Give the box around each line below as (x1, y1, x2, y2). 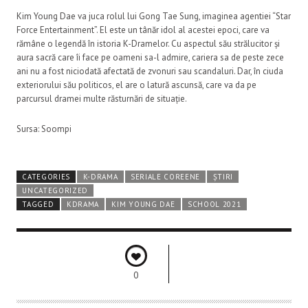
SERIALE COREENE (130, 172, 201, 182)
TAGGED (22, 199, 54, 210)
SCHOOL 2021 (187, 199, 241, 210)
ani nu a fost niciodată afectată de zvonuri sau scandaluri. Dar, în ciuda (16, 65, 283, 78)
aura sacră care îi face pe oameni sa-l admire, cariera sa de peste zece (16, 52, 284, 64)
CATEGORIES (22, 172, 71, 182)
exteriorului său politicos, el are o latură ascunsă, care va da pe (16, 79, 256, 91)
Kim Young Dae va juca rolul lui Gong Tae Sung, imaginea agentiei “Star (16, 10, 291, 23)
